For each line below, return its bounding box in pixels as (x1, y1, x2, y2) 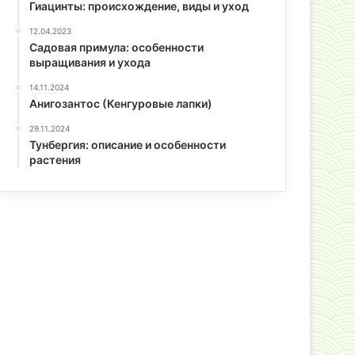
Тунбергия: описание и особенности (29, 138, 227, 151)
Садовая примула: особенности (29, 40, 204, 54)
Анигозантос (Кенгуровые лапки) (29, 97, 213, 110)
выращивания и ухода (29, 55, 151, 69)
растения (29, 153, 82, 166)
